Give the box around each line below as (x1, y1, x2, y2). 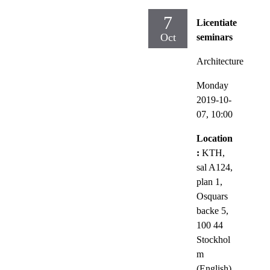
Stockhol (196, 234, 230, 245)
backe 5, (196, 205, 228, 216)
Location (196, 133, 233, 143)
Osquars (196, 190, 228, 201)
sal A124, (196, 162, 233, 172)
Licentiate (196, 17, 237, 28)
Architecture (196, 55, 243, 66)
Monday (196, 80, 228, 90)
